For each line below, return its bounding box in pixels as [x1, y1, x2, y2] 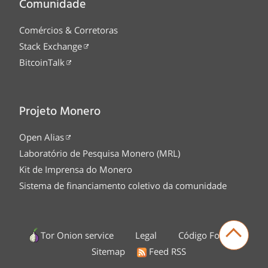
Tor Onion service [40, 229, 114, 242]
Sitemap [92, 245, 126, 258]
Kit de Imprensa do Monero [19, 163, 132, 176]
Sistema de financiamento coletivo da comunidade [19, 179, 227, 192]
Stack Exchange [19, 40, 82, 53]
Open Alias [19, 131, 64, 144]
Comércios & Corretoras [19, 24, 118, 36]
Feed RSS [148, 245, 186, 258]
